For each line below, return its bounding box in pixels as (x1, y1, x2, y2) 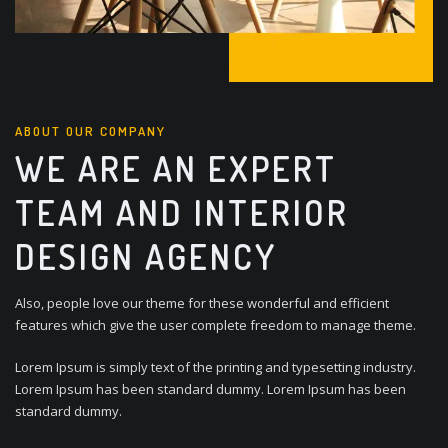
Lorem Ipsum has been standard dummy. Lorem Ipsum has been (15, 380, 406, 399)
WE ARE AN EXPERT (15, 146, 337, 190)
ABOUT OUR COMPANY (15, 123, 166, 140)
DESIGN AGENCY (15, 234, 277, 278)
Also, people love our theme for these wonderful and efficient (15, 293, 389, 312)
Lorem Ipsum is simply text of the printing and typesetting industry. (15, 358, 416, 377)
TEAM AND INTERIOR (15, 190, 349, 234)
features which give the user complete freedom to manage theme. (15, 315, 416, 334)
